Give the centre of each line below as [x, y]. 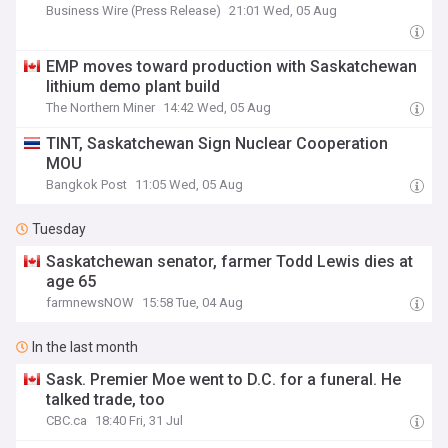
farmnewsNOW [90, 302]
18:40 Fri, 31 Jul [139, 420]
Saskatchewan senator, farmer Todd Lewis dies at [230, 261]
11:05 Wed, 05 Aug [189, 184]
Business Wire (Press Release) [134, 10]
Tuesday [59, 229]
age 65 [71, 281]
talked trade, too [106, 399]
